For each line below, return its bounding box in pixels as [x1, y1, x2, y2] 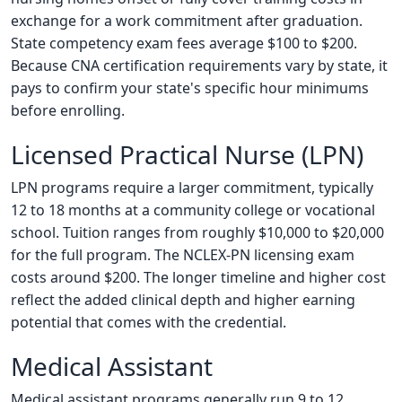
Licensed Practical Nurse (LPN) [11, 137, 363, 172]
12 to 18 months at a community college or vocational [11, 200, 375, 221]
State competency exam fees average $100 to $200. [11, 33, 357, 54]
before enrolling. [11, 100, 125, 121]
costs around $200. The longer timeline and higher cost [11, 267, 386, 288]
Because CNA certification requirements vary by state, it [11, 56, 388, 76]
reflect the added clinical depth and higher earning [11, 290, 355, 310]
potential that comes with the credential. [11, 312, 286, 333]
